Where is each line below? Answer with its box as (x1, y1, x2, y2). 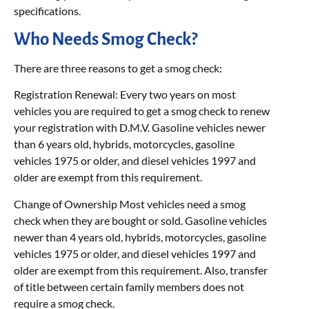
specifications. (14, 3, 81, 17)
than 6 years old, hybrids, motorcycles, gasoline (14, 137, 235, 151)
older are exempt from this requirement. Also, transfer (14, 263, 268, 277)
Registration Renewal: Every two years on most (14, 88, 236, 101)
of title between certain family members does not (14, 279, 244, 293)
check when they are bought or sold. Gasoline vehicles (14, 213, 267, 227)
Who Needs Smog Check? (14, 29, 197, 48)
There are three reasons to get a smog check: (14, 61, 222, 74)
